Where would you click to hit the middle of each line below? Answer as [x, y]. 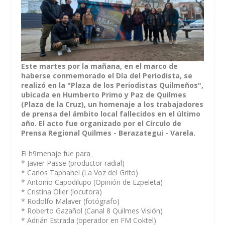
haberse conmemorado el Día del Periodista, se [107, 76]
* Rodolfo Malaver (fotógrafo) [71, 201]
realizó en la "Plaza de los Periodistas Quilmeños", [113, 85]
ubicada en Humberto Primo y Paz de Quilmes [104, 95]
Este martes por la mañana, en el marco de [100, 66]
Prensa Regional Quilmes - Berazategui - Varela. [108, 133]
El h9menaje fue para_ [58, 154]
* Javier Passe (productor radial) [73, 163]
